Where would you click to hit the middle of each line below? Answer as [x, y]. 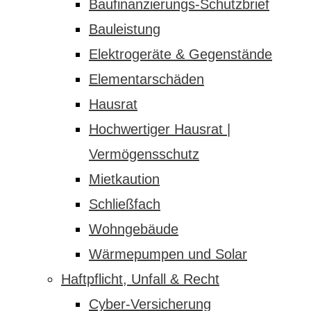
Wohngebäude [134, 229]
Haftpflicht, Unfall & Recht [140, 279]
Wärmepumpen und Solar [168, 254]
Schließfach [125, 204]
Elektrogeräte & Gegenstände [180, 54]
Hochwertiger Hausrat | [160, 129]
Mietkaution [124, 179]
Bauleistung [125, 29]
